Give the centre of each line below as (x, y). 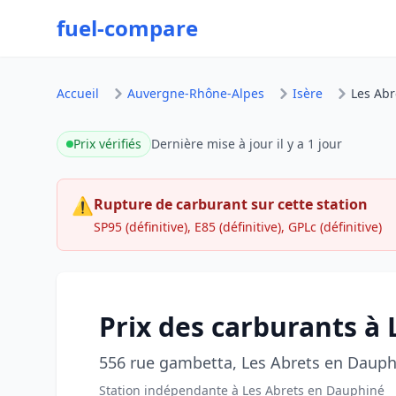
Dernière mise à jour (214, 144)
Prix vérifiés (107, 144)
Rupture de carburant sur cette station (231, 204)
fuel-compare (127, 28)
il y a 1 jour (309, 144)
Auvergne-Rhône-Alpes (196, 93)
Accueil (78, 93)
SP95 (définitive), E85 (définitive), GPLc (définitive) (238, 227)
